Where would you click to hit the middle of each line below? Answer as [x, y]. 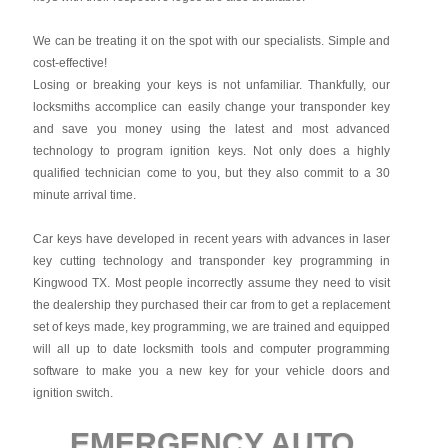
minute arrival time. [84, 195]
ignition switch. [72, 393]
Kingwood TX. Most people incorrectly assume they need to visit [211, 283]
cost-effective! [69, 63]
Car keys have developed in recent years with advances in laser [211, 239]
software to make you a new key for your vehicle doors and [211, 371]
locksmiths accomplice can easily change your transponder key [211, 107]
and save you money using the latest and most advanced [211, 129]
